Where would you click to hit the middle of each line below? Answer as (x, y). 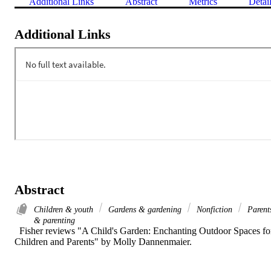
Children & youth (65, 209)
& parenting (54, 220)
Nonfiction (214, 209)
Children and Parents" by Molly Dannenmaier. (103, 241)
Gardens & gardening (145, 209)
